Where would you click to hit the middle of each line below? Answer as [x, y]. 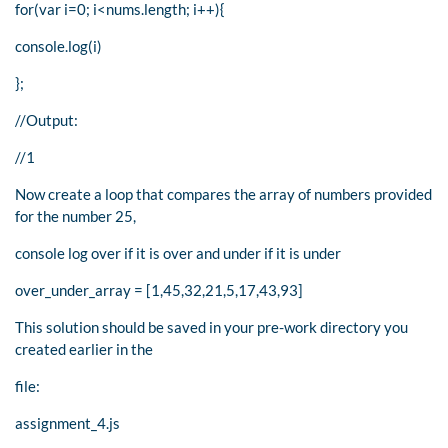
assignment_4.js [67, 422]
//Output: [46, 119]
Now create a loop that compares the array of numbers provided [223, 193]
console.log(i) [58, 45]
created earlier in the [84, 348]
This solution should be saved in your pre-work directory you [211, 326]
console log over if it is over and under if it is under [178, 252]
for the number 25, [75, 215]
